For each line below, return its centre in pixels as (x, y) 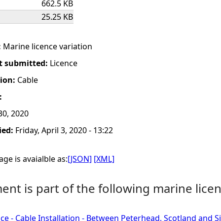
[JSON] (80, 159)
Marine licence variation (48, 46)
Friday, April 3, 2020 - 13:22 (64, 130)
